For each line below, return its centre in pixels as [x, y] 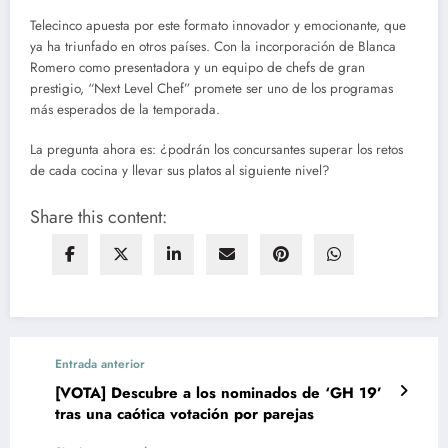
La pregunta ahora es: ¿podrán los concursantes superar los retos [216, 149]
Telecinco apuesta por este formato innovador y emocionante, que [218, 25]
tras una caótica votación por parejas [184, 414]
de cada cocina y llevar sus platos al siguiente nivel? [180, 170]
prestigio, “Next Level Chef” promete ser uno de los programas [211, 88]
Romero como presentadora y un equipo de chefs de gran [197, 67]
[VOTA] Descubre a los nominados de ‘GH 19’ [218, 393]
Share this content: [98, 217]
